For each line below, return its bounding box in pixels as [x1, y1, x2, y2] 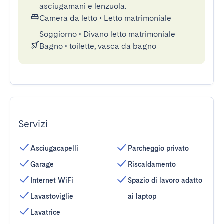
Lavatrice [30, 208, 60, 216]
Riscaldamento [128, 160, 176, 168]
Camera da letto [39, 13, 97, 23]
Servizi [18, 118, 48, 130]
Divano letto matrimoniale [83, 29, 175, 39]
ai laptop [128, 192, 156, 200]
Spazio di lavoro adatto [128, 176, 202, 184]
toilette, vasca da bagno [69, 41, 156, 51]
